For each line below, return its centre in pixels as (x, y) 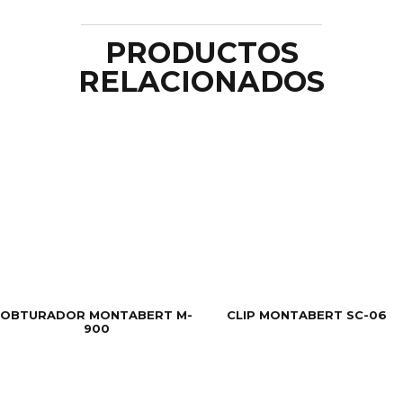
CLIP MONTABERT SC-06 (307, 315)
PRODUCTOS (201, 52)
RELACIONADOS (201, 81)
